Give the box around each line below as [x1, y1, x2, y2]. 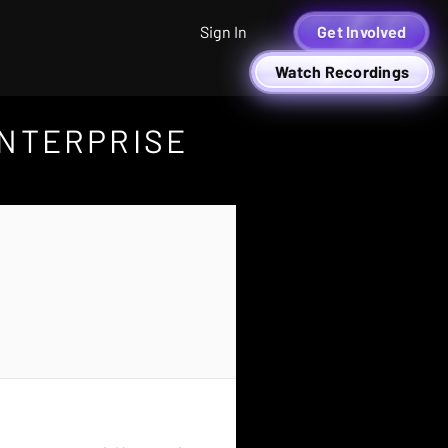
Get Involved [317, 22, 406, 41]
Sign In [200, 22, 247, 41]
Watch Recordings [275, 62, 409, 81]
